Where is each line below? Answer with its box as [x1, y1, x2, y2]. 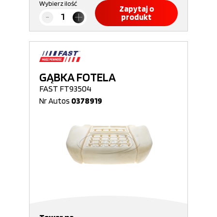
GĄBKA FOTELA [39, 70, 116, 84]
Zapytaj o [119, 4, 154, 14]
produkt [121, 12, 152, 22]
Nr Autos [39, 96, 71, 106]
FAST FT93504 [39, 83, 92, 93]
